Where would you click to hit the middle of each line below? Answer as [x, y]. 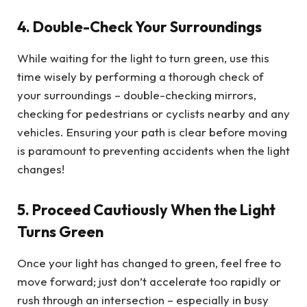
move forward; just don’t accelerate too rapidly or [149, 282]
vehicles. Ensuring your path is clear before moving [152, 132]
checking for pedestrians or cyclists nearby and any [153, 114]
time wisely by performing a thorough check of [140, 77]
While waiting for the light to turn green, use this [143, 58]
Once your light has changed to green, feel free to [149, 263]
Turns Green [60, 231]
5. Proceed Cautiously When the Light [146, 209]
